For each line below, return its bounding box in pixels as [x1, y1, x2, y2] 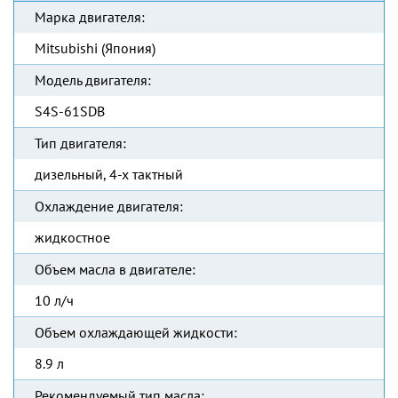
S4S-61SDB [35, 102, 105, 120]
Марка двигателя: [35, 8, 145, 26]
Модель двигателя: [35, 71, 151, 89]
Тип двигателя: [35, 134, 126, 152]
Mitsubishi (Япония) [35, 39, 155, 57]
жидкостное [35, 228, 110, 246]
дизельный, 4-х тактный [35, 165, 183, 183]
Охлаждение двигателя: [35, 197, 183, 215]
